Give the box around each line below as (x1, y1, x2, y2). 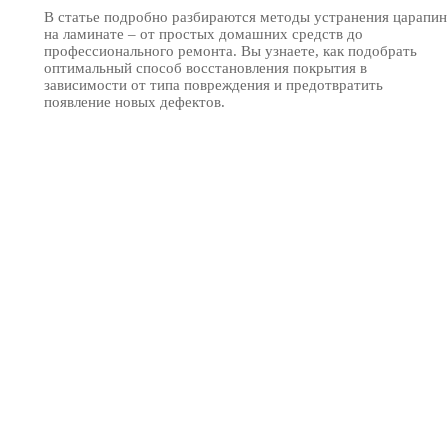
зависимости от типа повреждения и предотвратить (44, 76, 383, 93)
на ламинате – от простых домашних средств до (44, 25, 363, 42)
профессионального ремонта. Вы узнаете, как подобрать (44, 42, 417, 59)
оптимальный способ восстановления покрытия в (44, 59, 367, 76)
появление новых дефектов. (44, 93, 225, 110)
